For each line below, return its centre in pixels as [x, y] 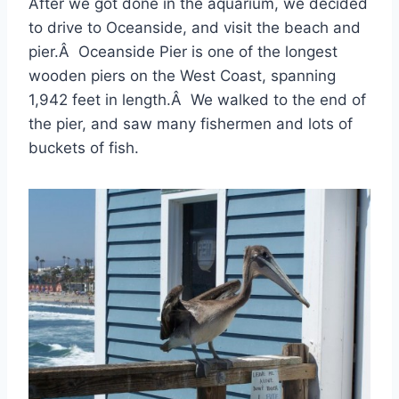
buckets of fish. [84, 147]
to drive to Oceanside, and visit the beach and [195, 27]
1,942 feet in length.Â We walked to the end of [197, 99]
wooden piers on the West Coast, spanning [182, 75]
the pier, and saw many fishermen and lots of [191, 123]
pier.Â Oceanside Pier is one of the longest [183, 51]
